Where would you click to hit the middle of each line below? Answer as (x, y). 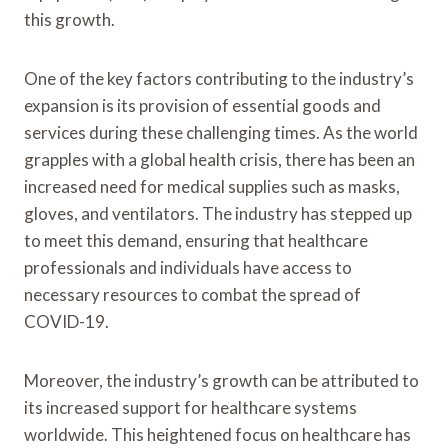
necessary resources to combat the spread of (192, 294)
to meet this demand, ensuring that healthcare (196, 240)
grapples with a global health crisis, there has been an (219, 159)
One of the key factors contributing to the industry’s (219, 78)
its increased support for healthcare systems (190, 407)
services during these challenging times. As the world (221, 132)
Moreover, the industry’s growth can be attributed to (221, 380)
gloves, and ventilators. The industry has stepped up (218, 213)
